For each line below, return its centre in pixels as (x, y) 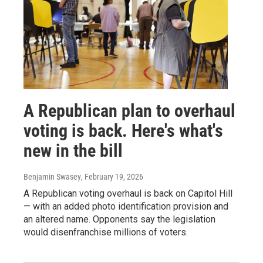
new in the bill (73, 151)
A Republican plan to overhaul (129, 111)
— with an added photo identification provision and (126, 206)
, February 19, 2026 (112, 177)
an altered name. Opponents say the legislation (119, 219)
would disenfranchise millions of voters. (106, 232)
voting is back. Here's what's (123, 131)
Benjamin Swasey (52, 177)
